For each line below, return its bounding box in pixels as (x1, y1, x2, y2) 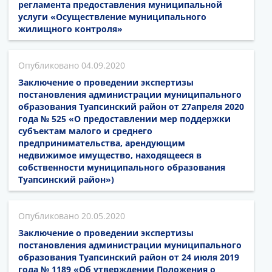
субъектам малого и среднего (18, 125, 152, 137)
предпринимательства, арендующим (18, 137, 185, 149)
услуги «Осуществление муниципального (18, 11, 206, 23)
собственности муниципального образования (18, 161, 225, 174)
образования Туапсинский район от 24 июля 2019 (18, 251, 239, 263)
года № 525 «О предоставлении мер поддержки (18, 113, 231, 125)
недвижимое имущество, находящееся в (18, 149, 202, 161)
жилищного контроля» (18, 23, 123, 35)
